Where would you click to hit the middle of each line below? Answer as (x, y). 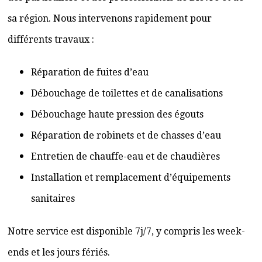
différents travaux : (51, 39)
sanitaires (53, 199)
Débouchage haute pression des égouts (117, 114)
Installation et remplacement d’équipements (131, 177)
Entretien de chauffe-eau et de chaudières (125, 156)
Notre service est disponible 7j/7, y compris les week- (126, 231)
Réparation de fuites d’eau (90, 72)
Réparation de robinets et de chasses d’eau (126, 135)
